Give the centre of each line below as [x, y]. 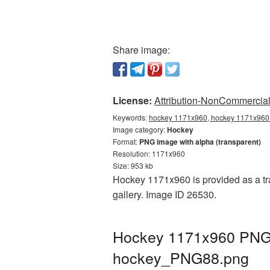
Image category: [140, 129]
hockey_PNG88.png [181, 257]
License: [132, 100]
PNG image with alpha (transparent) [200, 142]
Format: [126, 141]
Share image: [141, 50]
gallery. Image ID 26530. [165, 194]
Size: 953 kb [133, 165]
